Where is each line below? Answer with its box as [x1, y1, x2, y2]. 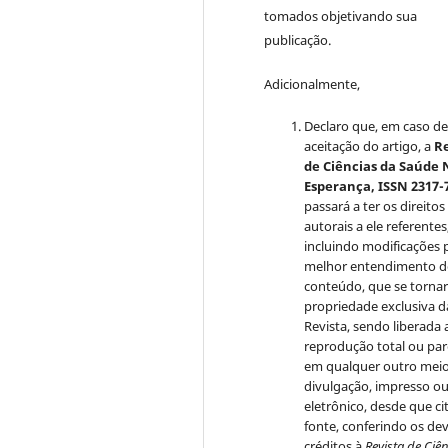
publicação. [264, 31, 332, 50]
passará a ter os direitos [304, 197, 446, 216]
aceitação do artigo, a [304, 137, 435, 156]
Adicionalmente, [264, 75, 361, 94]
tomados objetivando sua [264, 7, 418, 26]
